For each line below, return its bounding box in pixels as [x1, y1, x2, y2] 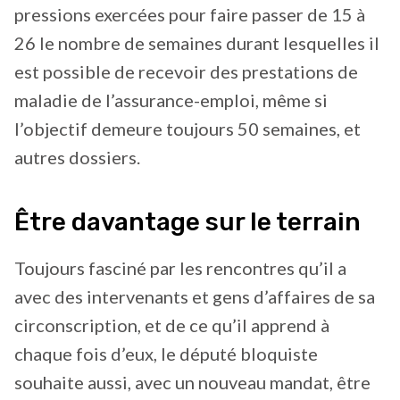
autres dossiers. [14, 146, 140, 168]
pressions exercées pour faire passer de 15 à [14, 3, 365, 25]
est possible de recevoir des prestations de [14, 60, 358, 82]
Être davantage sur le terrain [14, 206, 361, 237]
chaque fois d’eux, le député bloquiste [14, 342, 318, 364]
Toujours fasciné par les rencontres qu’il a [14, 256, 346, 279]
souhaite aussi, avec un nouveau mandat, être [14, 371, 371, 393]
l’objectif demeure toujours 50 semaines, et [14, 117, 361, 139]
